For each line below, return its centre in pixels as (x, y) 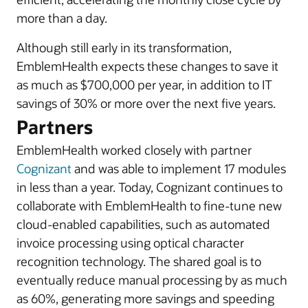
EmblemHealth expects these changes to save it (147, 66)
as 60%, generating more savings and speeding (145, 298)
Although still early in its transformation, (124, 47)
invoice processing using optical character (130, 243)
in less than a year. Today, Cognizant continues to (150, 187)
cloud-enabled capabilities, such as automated (143, 224)
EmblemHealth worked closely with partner (134, 150)
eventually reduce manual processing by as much (152, 280)
